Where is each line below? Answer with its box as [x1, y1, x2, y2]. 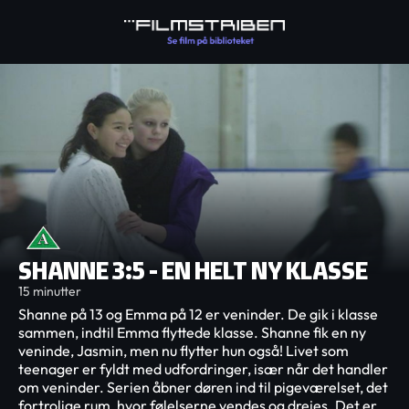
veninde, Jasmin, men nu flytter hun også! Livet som [18, 341, 349, 360]
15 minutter [18, 283, 81, 299]
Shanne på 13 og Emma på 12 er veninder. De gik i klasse [18, 305, 378, 323]
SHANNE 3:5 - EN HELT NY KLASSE [18, 254, 368, 287]
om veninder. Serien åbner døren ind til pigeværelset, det [18, 378, 388, 396]
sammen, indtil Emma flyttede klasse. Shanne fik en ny [18, 323, 366, 341]
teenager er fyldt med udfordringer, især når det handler [18, 360, 388, 378]
